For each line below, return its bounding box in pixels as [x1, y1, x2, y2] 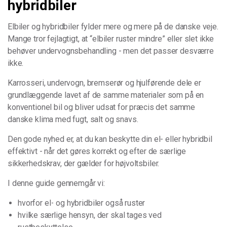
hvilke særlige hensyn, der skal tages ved [18, 210, 162, 220]
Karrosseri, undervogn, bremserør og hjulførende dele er [8, 78, 201, 88]
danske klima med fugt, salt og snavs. [8, 115, 138, 124]
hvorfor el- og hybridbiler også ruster [18, 198, 145, 208]
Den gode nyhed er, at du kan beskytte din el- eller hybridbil [8, 134, 212, 144]
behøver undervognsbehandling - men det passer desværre [8, 46, 214, 56]
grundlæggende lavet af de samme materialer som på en [8, 90, 204, 100]
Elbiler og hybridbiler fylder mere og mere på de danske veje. [8, 22, 218, 31]
